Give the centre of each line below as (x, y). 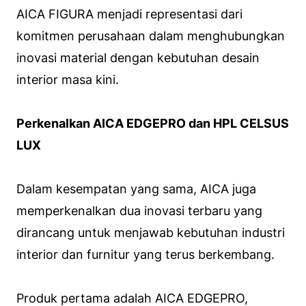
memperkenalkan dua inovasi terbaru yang (139, 211)
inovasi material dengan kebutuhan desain (138, 58)
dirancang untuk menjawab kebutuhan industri (151, 233)
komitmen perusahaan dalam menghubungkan (151, 36)
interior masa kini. (68, 80)
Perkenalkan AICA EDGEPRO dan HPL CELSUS (153, 124)
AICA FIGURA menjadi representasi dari (129, 14)
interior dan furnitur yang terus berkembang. (145, 255)
